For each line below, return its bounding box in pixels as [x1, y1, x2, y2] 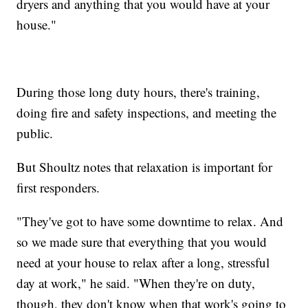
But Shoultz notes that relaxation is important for [16, 158, 273, 176]
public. [16, 124, 54, 142]
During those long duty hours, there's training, [16, 83, 261, 101]
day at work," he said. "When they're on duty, [16, 274, 256, 292]
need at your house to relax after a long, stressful [16, 254, 270, 272]
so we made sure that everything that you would [16, 233, 267, 251]
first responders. [16, 179, 100, 197]
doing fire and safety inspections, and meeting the [16, 104, 277, 122]
